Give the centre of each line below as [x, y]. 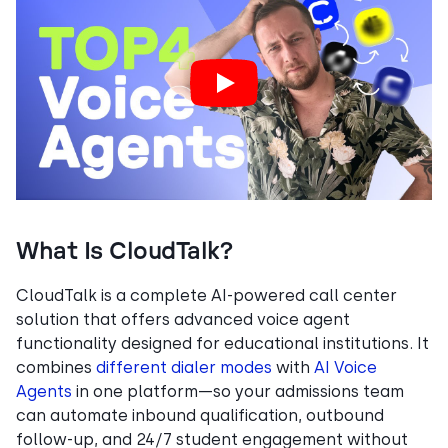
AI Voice [345, 367]
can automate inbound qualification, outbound [200, 415]
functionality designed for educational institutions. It [222, 343]
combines [56, 367]
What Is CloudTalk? [124, 251]
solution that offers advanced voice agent [183, 319]
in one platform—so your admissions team [238, 391]
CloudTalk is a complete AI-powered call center [206, 295]
